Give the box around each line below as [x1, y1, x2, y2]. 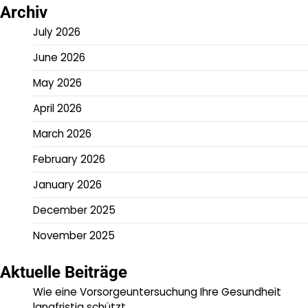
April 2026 [33, 100, 82, 115]
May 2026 [33, 75, 82, 90]
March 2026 [33, 126, 91, 141]
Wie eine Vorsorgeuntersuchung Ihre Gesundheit [33, 284, 281, 299]
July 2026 [33, 24, 80, 39]
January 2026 [33, 177, 102, 192]
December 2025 [33, 202, 115, 217]
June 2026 [33, 49, 85, 65]
